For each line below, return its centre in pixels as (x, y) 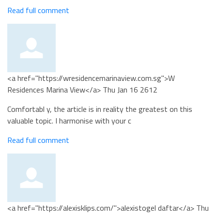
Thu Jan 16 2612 (130, 90)
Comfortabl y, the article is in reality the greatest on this (100, 109)
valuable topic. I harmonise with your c (69, 121)
